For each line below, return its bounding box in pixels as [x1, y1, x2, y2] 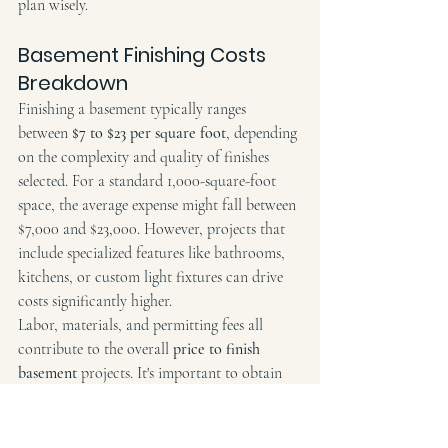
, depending [226, 122, 301, 143]
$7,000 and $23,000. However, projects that [18, 218, 289, 239]
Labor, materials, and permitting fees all [18, 314, 267, 335]
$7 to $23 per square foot [72, 122, 226, 143]
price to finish [173, 338, 264, 359]
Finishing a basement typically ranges [18, 98, 250, 119]
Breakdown [18, 68, 128, 97]
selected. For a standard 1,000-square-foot [18, 170, 280, 191]
